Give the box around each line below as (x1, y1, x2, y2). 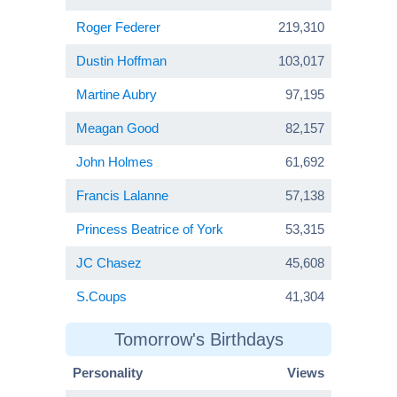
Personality (73, 365, 143, 381)
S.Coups (76, 289, 127, 305)
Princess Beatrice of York (76, 222, 223, 237)
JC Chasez (76, 255, 142, 271)
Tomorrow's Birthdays (113, 330, 284, 350)
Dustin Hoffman (76, 53, 167, 69)
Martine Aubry (76, 87, 157, 103)
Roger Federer (76, 19, 160, 35)
